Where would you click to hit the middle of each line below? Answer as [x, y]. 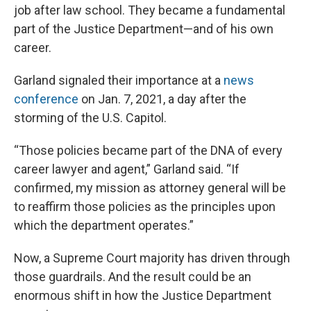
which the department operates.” [104, 226]
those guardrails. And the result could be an [133, 277]
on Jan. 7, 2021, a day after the [162, 99]
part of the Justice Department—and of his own [144, 29]
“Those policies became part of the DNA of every [148, 151]
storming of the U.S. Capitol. [93, 118]
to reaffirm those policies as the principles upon [145, 207]
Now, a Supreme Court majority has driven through [152, 258]
